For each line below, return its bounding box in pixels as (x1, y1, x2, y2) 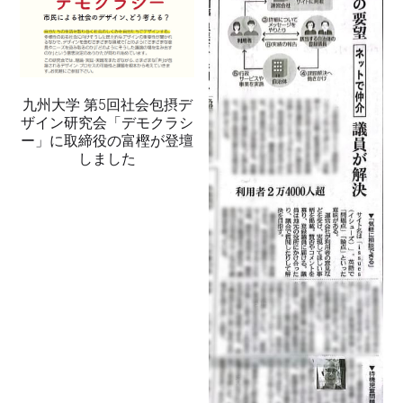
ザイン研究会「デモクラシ (21, 114, 194, 132)
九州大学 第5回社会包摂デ (22, 96, 193, 114)
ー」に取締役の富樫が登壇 (21, 132, 194, 150)
